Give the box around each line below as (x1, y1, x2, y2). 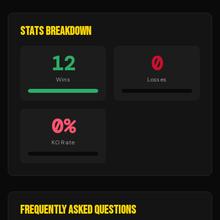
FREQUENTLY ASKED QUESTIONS (20, 203, 136, 217)
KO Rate (51, 138, 75, 146)
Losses (147, 76, 167, 83)
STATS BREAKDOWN (20, 24, 91, 38)
